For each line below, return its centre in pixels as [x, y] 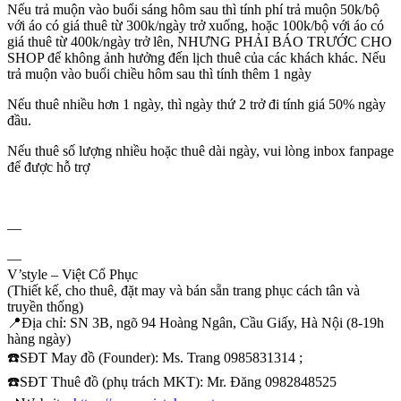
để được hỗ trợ [48, 166]
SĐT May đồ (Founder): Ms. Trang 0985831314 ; [161, 357]
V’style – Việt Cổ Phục [73, 274]
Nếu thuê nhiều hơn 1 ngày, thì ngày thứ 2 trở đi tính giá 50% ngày [196, 104]
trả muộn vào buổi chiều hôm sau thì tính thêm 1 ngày [159, 73]
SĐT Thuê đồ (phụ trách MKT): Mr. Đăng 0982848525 [178, 381]
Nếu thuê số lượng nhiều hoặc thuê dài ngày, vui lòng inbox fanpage [200, 150]
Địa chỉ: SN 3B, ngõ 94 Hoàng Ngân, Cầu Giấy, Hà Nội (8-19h [203, 322]
